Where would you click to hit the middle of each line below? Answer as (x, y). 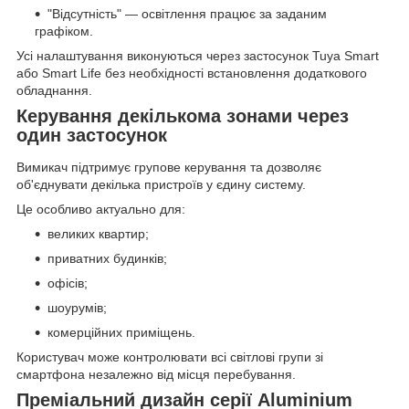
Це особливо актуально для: (101, 210)
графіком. (64, 31)
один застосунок (92, 135)
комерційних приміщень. (121, 333)
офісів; (68, 283)
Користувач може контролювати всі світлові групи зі (170, 357)
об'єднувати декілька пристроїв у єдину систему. (161, 185)
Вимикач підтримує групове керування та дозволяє (169, 168)
